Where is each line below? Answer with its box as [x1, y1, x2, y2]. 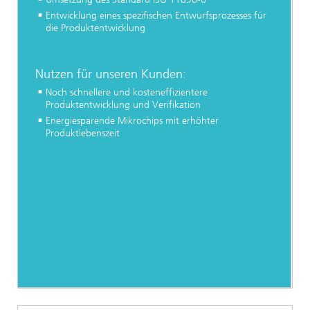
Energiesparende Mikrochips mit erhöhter [46, 114, 219, 127]
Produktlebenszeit [46, 127, 120, 139]
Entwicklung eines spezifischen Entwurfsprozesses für [46, 9, 266, 21]
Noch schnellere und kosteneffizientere [46, 86, 208, 98]
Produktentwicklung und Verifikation [46, 98, 201, 111]
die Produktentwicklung [46, 21, 145, 34]
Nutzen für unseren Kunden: [35, 66, 186, 82]
